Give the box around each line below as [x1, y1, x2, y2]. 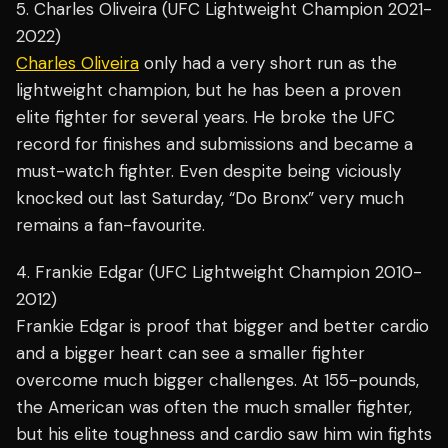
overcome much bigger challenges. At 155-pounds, [16, 369, 419, 392]
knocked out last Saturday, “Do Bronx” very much [16, 187, 404, 210]
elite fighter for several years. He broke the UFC [16, 106, 395, 129]
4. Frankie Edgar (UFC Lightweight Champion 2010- [16, 261, 422, 284]
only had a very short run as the [139, 52, 397, 75]
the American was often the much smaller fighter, [16, 396, 412, 419]
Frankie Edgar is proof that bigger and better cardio [16, 315, 429, 338]
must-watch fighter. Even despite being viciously [16, 160, 401, 183]
